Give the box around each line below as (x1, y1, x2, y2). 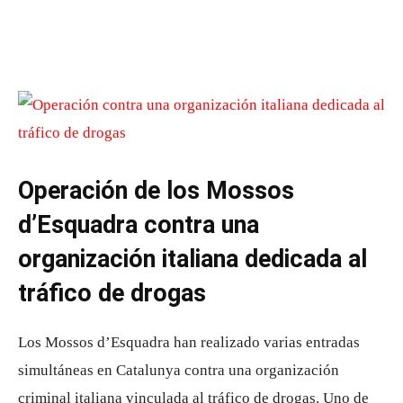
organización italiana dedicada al (18, 245, 367, 273)
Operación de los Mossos (18, 176, 294, 205)
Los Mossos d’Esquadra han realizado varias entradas (18, 334, 360, 351)
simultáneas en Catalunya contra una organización (18, 362, 339, 379)
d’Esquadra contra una (18, 210, 259, 239)
